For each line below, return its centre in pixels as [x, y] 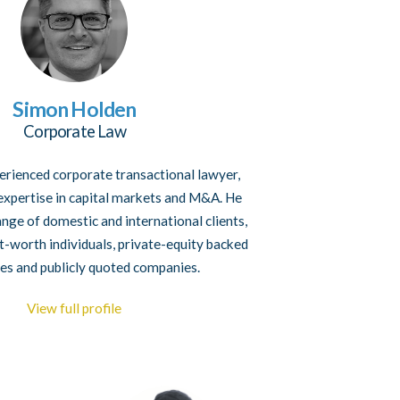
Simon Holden [75, 109]
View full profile [75, 308]
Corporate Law [75, 132]
